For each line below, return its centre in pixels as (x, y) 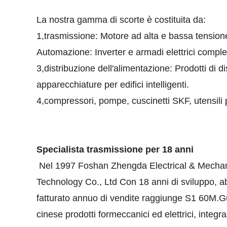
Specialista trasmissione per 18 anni (115, 149)
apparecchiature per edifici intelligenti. (113, 85)
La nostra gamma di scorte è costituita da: (121, 20)
